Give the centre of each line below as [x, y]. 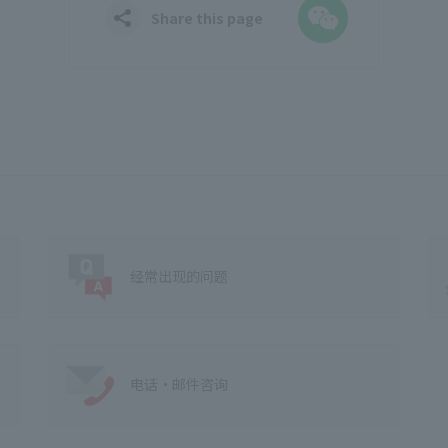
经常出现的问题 [179, 276]
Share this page [207, 17]
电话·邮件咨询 [179, 384]
